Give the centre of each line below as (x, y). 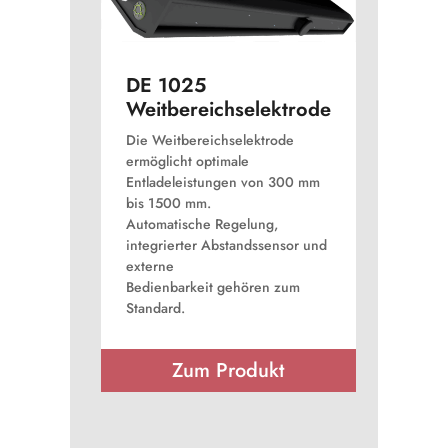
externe (149, 265)
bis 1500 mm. (168, 202)
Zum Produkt (228, 370)
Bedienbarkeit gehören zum (212, 286)
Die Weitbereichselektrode (209, 139)
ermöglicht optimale (187, 160)
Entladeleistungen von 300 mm (222, 181)
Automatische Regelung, (201, 223)
